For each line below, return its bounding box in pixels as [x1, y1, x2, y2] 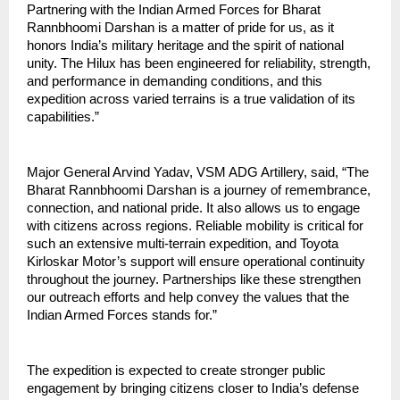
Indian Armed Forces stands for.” [27, 307, 217, 322]
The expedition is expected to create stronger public [27, 362, 326, 378]
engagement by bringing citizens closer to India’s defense [27, 380, 359, 396]
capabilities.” [27, 109, 99, 124]
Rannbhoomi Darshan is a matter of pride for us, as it [27, 20, 334, 35]
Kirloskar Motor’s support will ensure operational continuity [27, 254, 365, 269]
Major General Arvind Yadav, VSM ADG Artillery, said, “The [27, 164, 369, 179]
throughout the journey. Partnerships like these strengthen [27, 271, 361, 287]
